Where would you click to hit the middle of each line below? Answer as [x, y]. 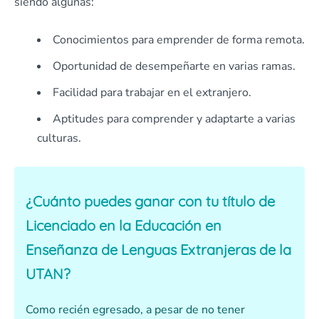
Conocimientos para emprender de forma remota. [179, 40]
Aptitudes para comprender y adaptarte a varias [174, 119]
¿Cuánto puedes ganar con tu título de [150, 202]
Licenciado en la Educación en [124, 226]
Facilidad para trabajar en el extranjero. [152, 93]
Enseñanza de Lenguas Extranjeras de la [158, 250]
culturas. [59, 138]
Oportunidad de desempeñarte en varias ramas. [174, 67]
